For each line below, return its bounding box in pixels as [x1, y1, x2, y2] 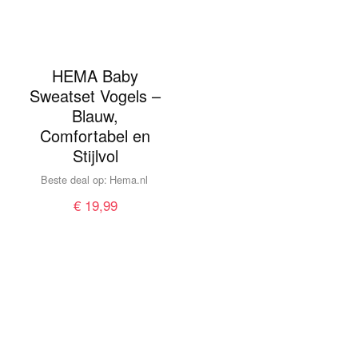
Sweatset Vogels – [30, 84, 161, 108]
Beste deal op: [40, 172, 107, 188]
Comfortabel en [40, 124, 151, 148]
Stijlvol [72, 144, 118, 168]
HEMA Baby [52, 64, 139, 88]
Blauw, [72, 104, 119, 128]
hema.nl [116, 172, 148, 188]
